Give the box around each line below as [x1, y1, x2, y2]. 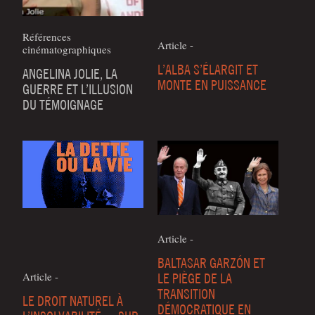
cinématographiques [22, 41, 112, 56]
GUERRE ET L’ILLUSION [22, 80, 134, 97]
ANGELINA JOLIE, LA [22, 65, 118, 82]
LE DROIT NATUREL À [22, 292, 124, 309]
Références [22, 29, 72, 44]
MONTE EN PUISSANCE [157, 77, 266, 94]
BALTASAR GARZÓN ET [157, 254, 265, 271]
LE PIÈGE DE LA [157, 269, 232, 286]
